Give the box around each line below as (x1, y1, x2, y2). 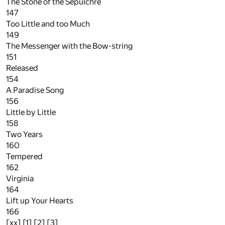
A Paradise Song (6, 85, 64, 95)
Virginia (6, 173, 34, 183)
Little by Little (6, 107, 56, 117)
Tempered (6, 151, 43, 161)
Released (6, 63, 38, 73)
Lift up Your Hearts (6, 195, 73, 205)
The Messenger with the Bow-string (6, 41, 133, 51)
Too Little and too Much (6, 19, 90, 29)
